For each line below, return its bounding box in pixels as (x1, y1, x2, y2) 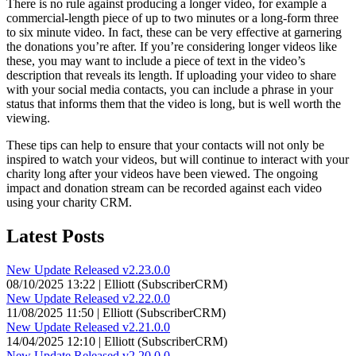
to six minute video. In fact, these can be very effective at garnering (6, 25, 342, 39)
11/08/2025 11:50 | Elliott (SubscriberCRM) (6, 305, 226, 319)
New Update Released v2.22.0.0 (6, 291, 170, 305)
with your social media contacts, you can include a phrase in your (6, 82, 333, 96)
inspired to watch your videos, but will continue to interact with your (6, 152, 349, 166)
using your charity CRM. (6, 195, 132, 209)
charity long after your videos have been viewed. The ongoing (6, 166, 318, 180)
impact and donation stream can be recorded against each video (6, 180, 322, 195)
